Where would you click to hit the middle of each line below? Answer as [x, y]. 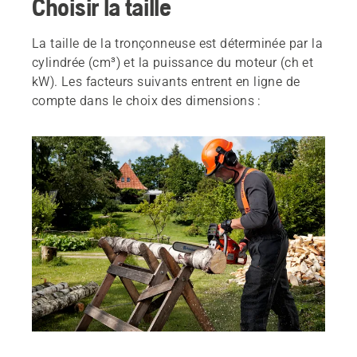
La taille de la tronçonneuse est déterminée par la [177, 43]
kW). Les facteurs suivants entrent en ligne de [166, 81]
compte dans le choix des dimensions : [147, 100]
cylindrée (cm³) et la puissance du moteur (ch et [173, 62]
